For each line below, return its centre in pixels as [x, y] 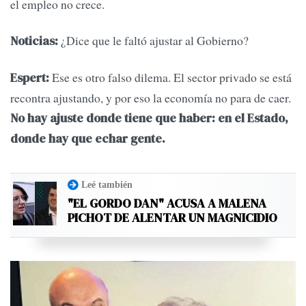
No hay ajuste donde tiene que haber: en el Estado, [149, 119]
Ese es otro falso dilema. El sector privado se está [170, 78]
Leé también [107, 184]
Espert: [30, 78]
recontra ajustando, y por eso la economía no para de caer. [151, 98]
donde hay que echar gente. [88, 139]
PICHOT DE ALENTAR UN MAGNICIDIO [172, 217]
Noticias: [34, 41]
